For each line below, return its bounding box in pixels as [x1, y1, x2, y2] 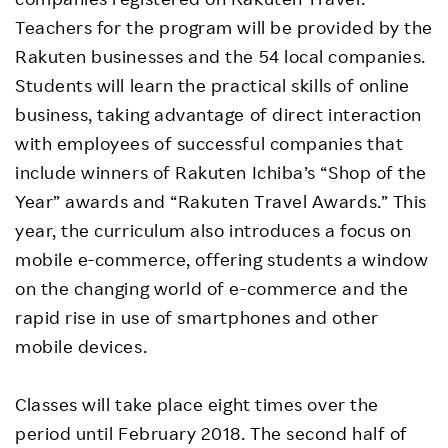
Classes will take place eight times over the [15, 393, 379, 416]
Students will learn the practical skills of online [15, 74, 411, 97]
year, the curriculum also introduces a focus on [15, 219, 412, 242]
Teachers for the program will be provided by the [15, 16, 433, 39]
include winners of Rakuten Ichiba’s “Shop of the [15, 161, 427, 184]
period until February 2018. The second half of [15, 422, 408, 445]
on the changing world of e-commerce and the [15, 277, 409, 300]
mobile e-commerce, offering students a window [15, 248, 429, 271]
